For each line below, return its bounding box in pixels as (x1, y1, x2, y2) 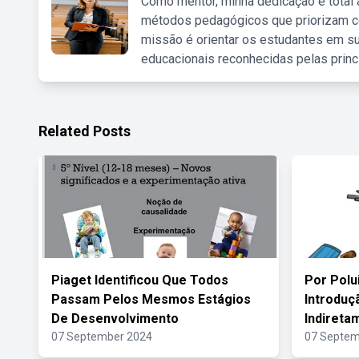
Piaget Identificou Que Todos (51, 272, 228, 288)
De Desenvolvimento (51, 311, 179, 326)
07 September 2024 (51, 330, 152, 343)
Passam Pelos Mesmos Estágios (51, 292, 251, 307)
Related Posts (38, 123, 131, 139)
